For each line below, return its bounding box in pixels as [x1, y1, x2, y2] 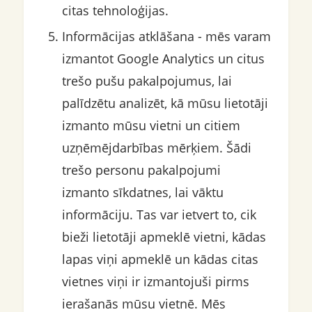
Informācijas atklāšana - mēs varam [61, 28, 271, 45]
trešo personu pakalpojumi [61, 162, 221, 179]
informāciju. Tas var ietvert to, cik [61, 206, 256, 224]
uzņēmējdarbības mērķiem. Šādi [61, 139, 251, 157]
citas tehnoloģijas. [61, 2, 169, 19]
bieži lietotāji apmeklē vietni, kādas [61, 228, 266, 246]
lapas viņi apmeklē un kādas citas [61, 251, 258, 268]
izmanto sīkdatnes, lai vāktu [61, 184, 224, 201]
